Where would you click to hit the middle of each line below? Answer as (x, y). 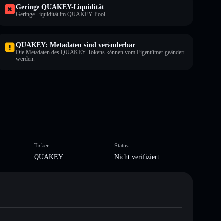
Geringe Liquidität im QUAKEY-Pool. (61, 14)
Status (122, 145)
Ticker (41, 145)
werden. (25, 58)
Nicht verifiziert (137, 157)
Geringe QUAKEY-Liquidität (60, 7)
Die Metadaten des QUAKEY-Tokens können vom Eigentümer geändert (100, 52)
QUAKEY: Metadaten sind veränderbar (75, 45)
